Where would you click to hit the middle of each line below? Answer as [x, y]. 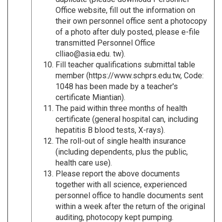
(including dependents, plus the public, [122, 152]
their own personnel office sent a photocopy [131, 21]
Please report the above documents [118, 173]
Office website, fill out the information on [125, 10]
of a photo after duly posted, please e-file [128, 32]
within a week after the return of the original [130, 206]
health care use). [84, 163]
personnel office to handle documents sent [129, 195]
